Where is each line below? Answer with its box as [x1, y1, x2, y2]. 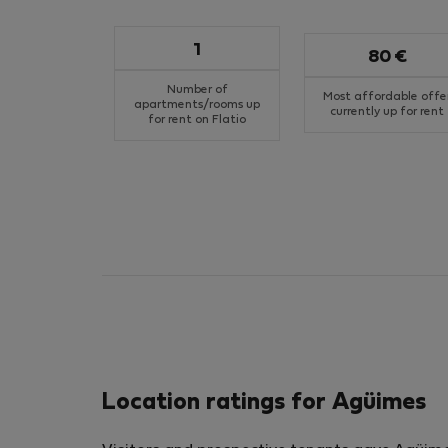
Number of [166, 84, 228, 95]
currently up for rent [330, 107, 444, 117]
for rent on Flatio [148, 114, 246, 125]
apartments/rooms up [134, 99, 260, 110]
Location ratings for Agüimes [102, 392, 426, 414]
